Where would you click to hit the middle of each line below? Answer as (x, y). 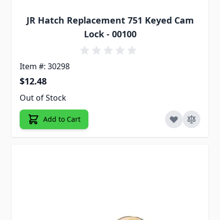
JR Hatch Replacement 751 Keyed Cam (110, 20)
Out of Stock (43, 98)
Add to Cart (62, 119)
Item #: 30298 (45, 67)
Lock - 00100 (110, 34)
